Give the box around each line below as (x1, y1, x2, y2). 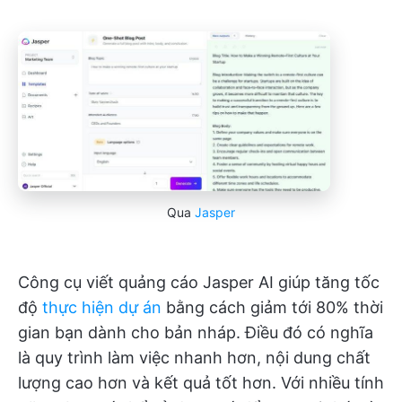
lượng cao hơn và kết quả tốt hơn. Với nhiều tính (18, 373, 384, 393)
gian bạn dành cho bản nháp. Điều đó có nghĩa (18, 323, 373, 343)
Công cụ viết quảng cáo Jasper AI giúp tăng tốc (18, 273, 380, 293)
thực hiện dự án (42, 298, 162, 318)
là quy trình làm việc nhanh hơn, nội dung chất (18, 348, 371, 368)
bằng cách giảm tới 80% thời (162, 298, 383, 318)
